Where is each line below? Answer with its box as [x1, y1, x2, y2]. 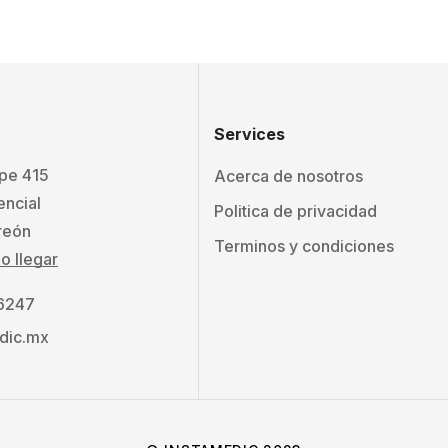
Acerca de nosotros [213, 166, 363, 186]
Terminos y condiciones [213, 236, 394, 256]
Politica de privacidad [213, 201, 377, 221]
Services [213, 124, 285, 144]
